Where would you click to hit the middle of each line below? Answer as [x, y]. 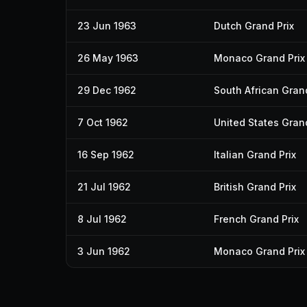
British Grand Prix [255, 187]
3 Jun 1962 [104, 251]
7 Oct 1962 [103, 122]
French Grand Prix [256, 219]
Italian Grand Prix [255, 155]
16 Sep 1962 [106, 155]
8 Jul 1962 [102, 219]
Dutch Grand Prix [254, 26]
